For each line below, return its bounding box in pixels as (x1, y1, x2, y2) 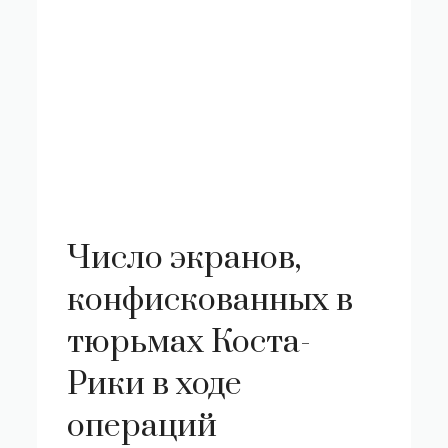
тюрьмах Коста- (67, 322, 312, 363)
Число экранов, (67, 238, 302, 279)
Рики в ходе (67, 364, 243, 405)
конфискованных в (67, 280, 354, 321)
